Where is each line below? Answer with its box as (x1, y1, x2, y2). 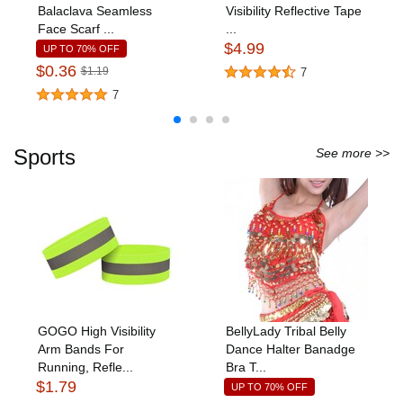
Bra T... (225, 359, 266, 374)
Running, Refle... (37, 359, 133, 374)
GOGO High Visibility (37, 323, 156, 338)
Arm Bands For (37, 341, 124, 356)
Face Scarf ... (37, 21, 114, 36)
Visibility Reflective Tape (225, 3, 362, 18)
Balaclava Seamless (37, 3, 152, 18)
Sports (13, 144, 76, 169)
